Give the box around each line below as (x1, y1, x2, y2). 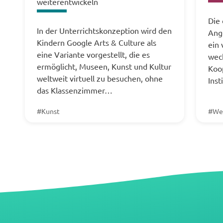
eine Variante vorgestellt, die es (37, 49, 150, 59)
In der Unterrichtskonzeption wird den (37, 25, 172, 35)
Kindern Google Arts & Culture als (37, 37, 156, 47)
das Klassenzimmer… (37, 85, 112, 95)
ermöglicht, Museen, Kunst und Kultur (37, 61, 171, 71)
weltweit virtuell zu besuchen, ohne (37, 73, 163, 83)
